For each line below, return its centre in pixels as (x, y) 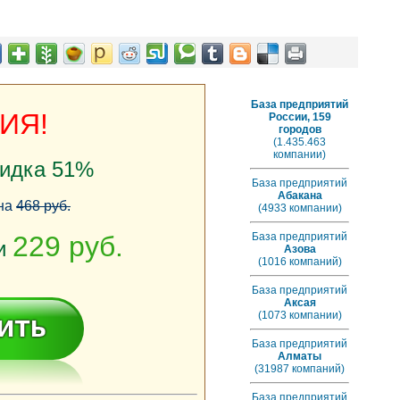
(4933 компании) (300, 208)
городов (300, 129)
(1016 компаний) (300, 262)
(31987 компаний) (300, 369)
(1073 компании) (300, 315)
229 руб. (68, 246)
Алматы (300, 356)
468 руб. (43, 206)
